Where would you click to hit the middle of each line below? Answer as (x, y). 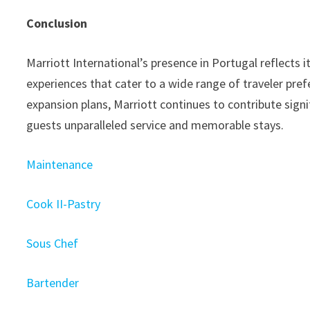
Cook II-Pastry (64, 204)
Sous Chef (53, 243)
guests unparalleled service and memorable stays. (155, 125)
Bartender (53, 283)
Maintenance (60, 164)
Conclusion (57, 23)
